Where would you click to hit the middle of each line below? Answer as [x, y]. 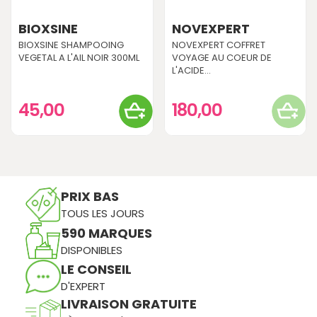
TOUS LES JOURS [102, 214]
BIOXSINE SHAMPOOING [71, 45]
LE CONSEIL [96, 269]
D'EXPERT [83, 286]
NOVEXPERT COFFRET [218, 45]
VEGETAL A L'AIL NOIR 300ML [79, 57]
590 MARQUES [106, 233]
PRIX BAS [90, 197]
